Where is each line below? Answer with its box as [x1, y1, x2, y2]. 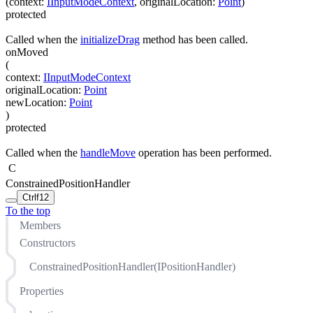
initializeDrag [80, 33, 140, 45]
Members [20, 219, 61, 232]
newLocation [6, 96, 64, 108]
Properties [20, 284, 64, 297]
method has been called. [140, 33, 248, 45]
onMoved [6, 45, 48, 58]
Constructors [20, 236, 75, 249]
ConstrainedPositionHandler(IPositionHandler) [29, 261, 235, 273]
